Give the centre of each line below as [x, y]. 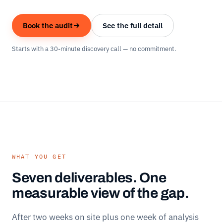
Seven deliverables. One [89, 177]
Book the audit [48, 25]
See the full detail [133, 25]
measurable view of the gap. [101, 193]
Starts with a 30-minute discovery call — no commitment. [94, 49]
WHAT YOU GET [39, 156]
